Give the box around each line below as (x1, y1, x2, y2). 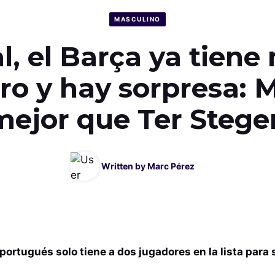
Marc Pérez (147, 161, 195, 172)
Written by (101, 161, 147, 172)
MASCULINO (114, 15, 161, 23)
